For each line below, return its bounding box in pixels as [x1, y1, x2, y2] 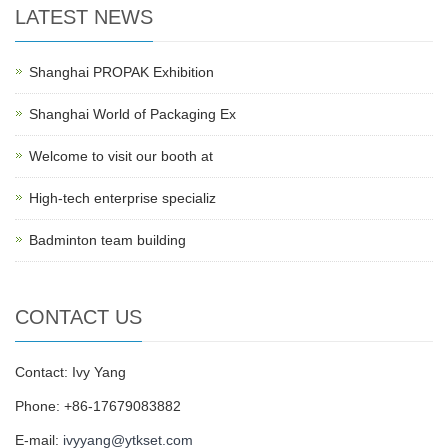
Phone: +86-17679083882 [15, 398, 181, 414]
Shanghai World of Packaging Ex [29, 106, 236, 122]
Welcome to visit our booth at [29, 148, 213, 164]
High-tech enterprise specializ [29, 190, 216, 206]
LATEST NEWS [15, 6, 153, 28]
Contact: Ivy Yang [15, 364, 126, 380]
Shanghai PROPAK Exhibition [29, 64, 214, 80]
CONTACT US [15, 306, 142, 328]
